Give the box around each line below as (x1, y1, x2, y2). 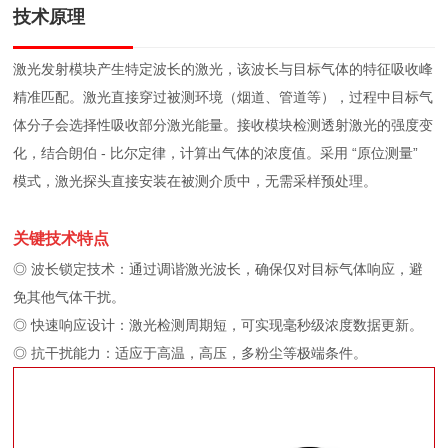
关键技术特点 (13, 229, 110, 247)
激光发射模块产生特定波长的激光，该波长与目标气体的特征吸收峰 (13, 60, 434, 77)
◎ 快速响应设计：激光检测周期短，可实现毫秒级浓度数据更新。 (13, 316, 424, 333)
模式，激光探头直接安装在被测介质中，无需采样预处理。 (13, 172, 378, 189)
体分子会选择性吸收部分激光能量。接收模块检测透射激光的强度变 (13, 116, 434, 133)
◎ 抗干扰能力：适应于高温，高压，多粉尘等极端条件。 (13, 344, 368, 361)
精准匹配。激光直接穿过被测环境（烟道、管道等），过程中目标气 (13, 88, 434, 105)
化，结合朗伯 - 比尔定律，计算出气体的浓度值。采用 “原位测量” (13, 144, 419, 161)
